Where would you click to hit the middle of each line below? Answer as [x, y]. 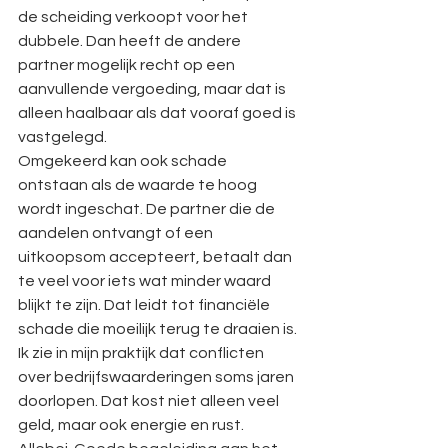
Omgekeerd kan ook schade [124, 161]
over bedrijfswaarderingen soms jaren [157, 377]
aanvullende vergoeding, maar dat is [153, 89]
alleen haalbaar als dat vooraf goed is [158, 113]
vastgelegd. [62, 137]
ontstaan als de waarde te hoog [139, 185]
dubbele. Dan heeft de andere [131, 41]
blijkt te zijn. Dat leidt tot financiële [145, 305]
